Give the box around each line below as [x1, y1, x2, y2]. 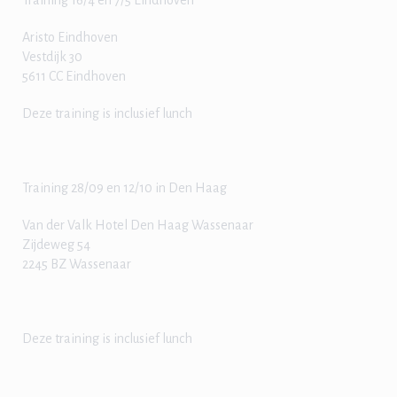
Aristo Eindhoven [22, 30, 118, 44]
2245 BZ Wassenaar [22, 257, 131, 271]
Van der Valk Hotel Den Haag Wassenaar [22, 218, 253, 232]
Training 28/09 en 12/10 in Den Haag [22, 181, 227, 195]
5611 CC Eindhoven [22, 69, 126, 83]
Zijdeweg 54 [22, 237, 90, 252]
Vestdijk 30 [22, 50, 82, 64]
